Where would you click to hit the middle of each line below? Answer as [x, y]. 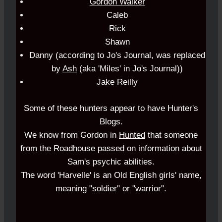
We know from [52, 135]
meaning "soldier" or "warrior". [111, 188]
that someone [171, 135]
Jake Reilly [117, 82]
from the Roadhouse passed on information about [111, 148]
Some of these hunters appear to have [96, 108]
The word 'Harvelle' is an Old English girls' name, [111, 175]
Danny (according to [68, 55]
